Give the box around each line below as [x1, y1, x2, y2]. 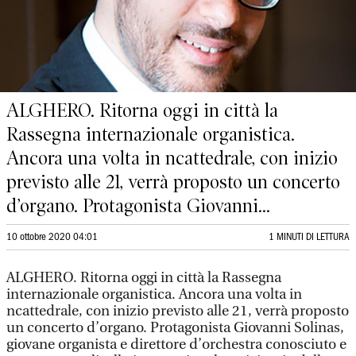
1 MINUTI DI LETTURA [269, 233, 350, 242]
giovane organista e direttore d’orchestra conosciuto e [6, 336, 346, 353]
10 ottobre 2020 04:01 [6, 233, 98, 242]
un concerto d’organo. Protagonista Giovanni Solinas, [6, 319, 344, 336]
